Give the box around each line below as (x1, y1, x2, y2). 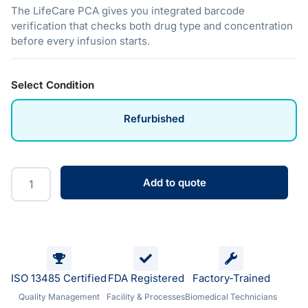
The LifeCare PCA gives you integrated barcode (11, 4, 245, 17)
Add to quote (142, 176, 206, 190)
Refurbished (124, 112, 184, 126)
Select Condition (11, 78, 94, 91)
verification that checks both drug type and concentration (11, 19, 293, 32)
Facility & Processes (107, 291, 185, 302)
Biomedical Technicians (185, 291, 277, 302)
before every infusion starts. (11, 34, 150, 47)
